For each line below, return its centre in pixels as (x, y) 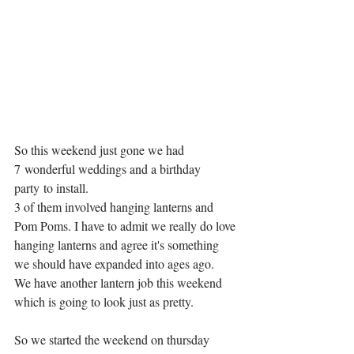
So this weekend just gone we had (101, 150)
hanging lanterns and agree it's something (118, 245)
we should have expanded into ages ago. (116, 264)
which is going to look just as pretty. (106, 301)
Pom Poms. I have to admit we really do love (126, 226)
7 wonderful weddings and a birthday (109, 169)
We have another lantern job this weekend (120, 282)
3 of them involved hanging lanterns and (115, 207)
